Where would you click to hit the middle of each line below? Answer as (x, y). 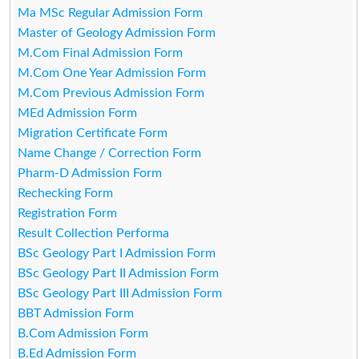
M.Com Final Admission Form (101, 52)
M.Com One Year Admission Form (112, 73)
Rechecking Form (66, 193)
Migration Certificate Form (93, 133)
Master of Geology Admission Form (117, 32)
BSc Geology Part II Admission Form (119, 273)
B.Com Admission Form (83, 333)
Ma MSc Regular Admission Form (111, 12)
